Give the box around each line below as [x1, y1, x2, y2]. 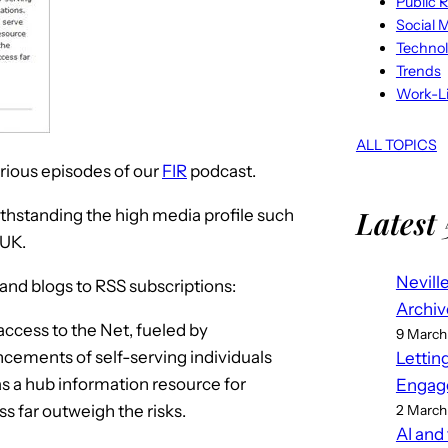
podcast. [187, 160, 256, 181]
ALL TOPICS [355, 135, 437, 154]
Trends [395, 61, 441, 80]
